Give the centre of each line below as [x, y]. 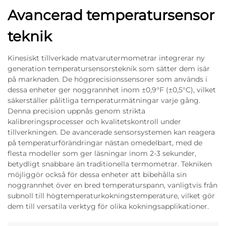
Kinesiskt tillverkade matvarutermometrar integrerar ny [106, 58]
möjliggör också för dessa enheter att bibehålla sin [97, 175]
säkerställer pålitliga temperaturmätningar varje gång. [104, 100]
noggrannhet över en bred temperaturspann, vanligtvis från [112, 185]
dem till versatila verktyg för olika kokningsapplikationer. [108, 206]
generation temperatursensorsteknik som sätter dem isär [109, 69]
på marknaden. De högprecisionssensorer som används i [107, 79]
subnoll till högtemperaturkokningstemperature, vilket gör [111, 196]
